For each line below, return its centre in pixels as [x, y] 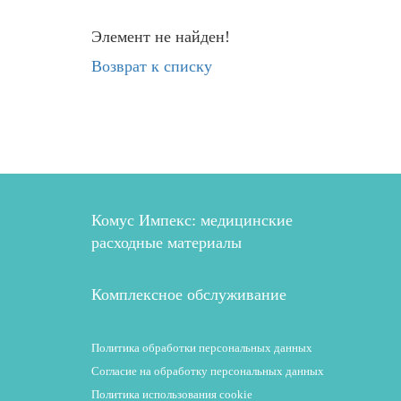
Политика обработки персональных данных [202, 348]
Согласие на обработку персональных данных [208, 371]
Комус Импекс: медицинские [192, 220]
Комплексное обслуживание [189, 294]
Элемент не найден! [161, 37]
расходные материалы [166, 243]
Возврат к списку [152, 66]
